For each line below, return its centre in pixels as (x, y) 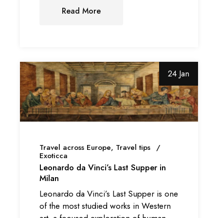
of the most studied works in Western (105, 206)
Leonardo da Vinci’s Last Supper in (103, 168)
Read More (82, 11)
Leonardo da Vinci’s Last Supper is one (109, 193)
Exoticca (54, 156)
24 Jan (178, 74)
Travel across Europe (75, 148)
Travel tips (133, 148)
